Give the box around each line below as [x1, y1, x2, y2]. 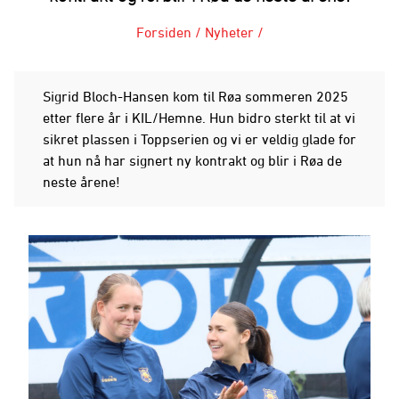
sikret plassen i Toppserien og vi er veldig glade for [43, 130, 356, 147]
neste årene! [43, 173, 120, 190]
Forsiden [135, 23, 191, 40]
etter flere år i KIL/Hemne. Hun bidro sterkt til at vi [43, 109, 355, 126]
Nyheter [204, 23, 254, 40]
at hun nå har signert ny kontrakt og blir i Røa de [43, 151, 342, 168]
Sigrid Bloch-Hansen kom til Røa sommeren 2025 [43, 87, 348, 104]
